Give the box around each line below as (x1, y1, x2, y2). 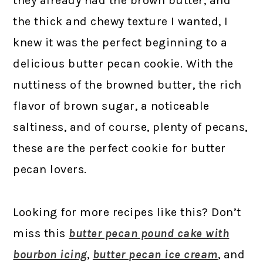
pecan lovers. (13, 162, 87, 176)
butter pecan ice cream (92, 247, 218, 261)
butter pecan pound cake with (69, 226, 230, 240)
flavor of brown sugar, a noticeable (13, 99, 210, 113)
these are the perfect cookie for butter (13, 141, 226, 155)
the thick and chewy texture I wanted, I (13, 14, 228, 28)
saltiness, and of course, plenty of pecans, (13, 120, 248, 134)
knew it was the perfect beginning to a (13, 35, 228, 49)
